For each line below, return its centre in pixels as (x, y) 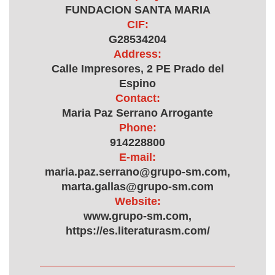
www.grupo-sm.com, (137, 216)
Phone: (137, 128)
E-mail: (137, 157)
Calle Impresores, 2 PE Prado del (137, 69)
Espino (137, 83)
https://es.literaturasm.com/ (137, 231)
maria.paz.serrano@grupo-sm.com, (137, 172)
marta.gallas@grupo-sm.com (137, 187)
